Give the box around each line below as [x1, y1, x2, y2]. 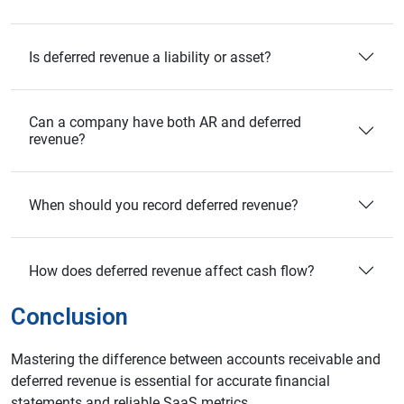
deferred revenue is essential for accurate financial [11, 372, 330, 390]
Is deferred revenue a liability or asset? [29, 48, 271, 66]
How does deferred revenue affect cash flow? [29, 262, 315, 280]
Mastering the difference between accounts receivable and [11, 351, 381, 369]
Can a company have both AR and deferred [29, 114, 301, 132]
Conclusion [11, 303, 128, 331]
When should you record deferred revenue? [29, 196, 298, 214]
